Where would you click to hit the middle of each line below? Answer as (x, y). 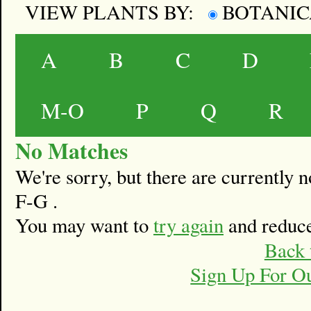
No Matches (72, 150)
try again (188, 225)
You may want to (84, 225)
